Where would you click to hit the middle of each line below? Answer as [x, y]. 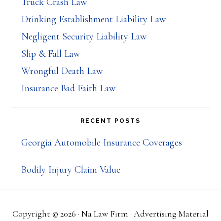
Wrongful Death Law [62, 71]
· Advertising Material [168, 213]
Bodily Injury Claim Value [71, 170]
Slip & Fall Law [50, 54]
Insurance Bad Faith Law [68, 89]
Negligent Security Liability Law [84, 37]
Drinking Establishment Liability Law [93, 19]
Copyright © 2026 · [47, 213]
